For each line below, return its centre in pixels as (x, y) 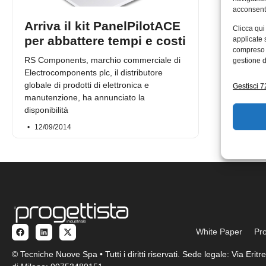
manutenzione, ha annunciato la (85, 97)
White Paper (219, 232)
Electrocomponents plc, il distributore (94, 72)
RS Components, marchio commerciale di (102, 60)
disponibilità (46, 110)
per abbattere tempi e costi (105, 40)
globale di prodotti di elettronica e (87, 85)
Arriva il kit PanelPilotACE (102, 26)
